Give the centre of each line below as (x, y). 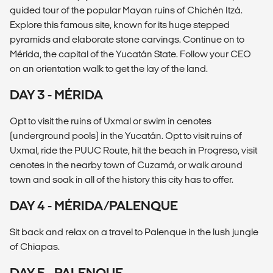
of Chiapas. (35, 246)
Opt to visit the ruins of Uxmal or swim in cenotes (111, 121)
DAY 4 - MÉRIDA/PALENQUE (94, 205)
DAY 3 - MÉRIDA (56, 94)
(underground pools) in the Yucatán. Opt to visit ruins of (126, 135)
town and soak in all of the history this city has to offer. (122, 179)
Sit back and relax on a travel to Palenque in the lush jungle (134, 232)
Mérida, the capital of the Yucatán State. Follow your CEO (130, 54)
